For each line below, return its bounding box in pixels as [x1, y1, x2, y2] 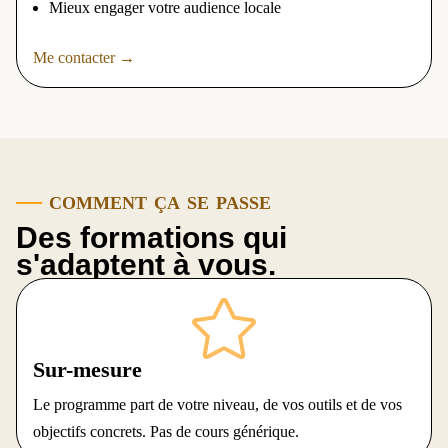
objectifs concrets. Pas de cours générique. [33, 423, 299, 441]
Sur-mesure [33, 357, 142, 383]
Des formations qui [16, 221, 287, 255]
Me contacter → [33, 49, 135, 67]
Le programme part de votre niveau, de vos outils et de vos [33, 396, 402, 414]
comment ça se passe [42, 186, 271, 216]
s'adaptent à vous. [16, 248, 276, 282]
